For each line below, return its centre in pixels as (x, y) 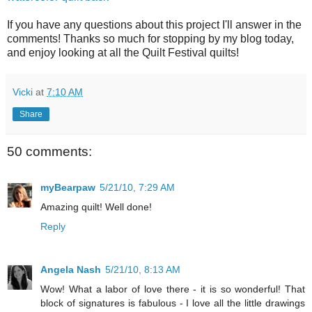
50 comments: (49, 151)
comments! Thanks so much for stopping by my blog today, (150, 38)
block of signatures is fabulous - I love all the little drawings (173, 303)
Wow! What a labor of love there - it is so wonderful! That (173, 289)
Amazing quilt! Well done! (96, 207)
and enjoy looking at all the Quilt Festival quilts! (123, 52)
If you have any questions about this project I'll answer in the (154, 24)
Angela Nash (71, 270)
